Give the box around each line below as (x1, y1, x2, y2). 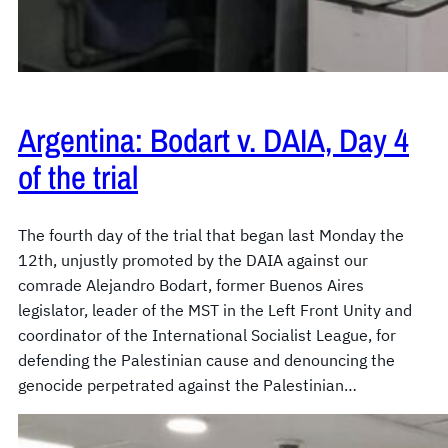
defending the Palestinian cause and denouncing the (18, 350, 395, 371)
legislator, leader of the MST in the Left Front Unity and (18, 300, 412, 321)
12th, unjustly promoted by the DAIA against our (18, 250, 368, 271)
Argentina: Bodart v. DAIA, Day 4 (18, 118, 409, 163)
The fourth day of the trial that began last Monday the (18, 225, 404, 246)
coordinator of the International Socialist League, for (18, 325, 396, 346)
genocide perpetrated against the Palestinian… (18, 375, 357, 396)
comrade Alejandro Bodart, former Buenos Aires (18, 275, 364, 296)
